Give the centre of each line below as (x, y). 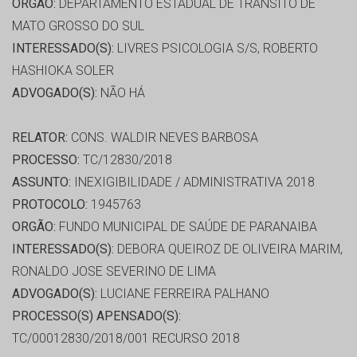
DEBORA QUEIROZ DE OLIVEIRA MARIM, (228, 249)
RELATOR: (40, 138)
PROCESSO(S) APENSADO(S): (96, 316)
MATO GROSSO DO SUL (78, 26)
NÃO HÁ (121, 93)
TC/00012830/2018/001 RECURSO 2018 (126, 339)
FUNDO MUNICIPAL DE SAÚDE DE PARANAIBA (186, 227)
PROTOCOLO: (50, 205)
